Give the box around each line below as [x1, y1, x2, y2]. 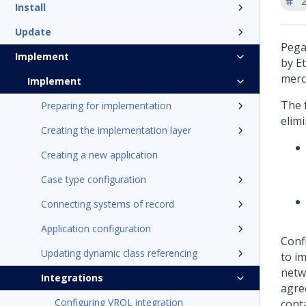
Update [15, 25, 51, 38]
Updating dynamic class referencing [41, 247, 197, 260]
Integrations [41, 271, 103, 284]
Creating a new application [41, 148, 158, 161]
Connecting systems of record [41, 197, 174, 210]
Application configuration [41, 222, 151, 235]
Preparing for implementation [41, 99, 171, 112]
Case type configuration [41, 173, 146, 186]
